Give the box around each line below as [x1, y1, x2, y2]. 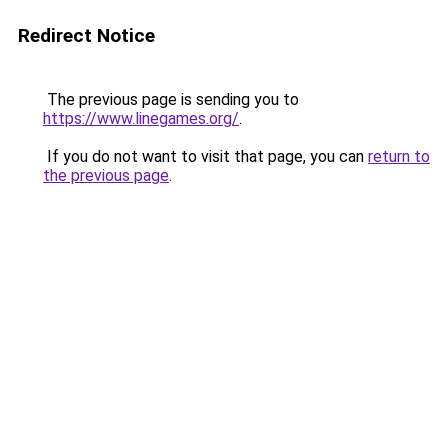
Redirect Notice [18, 24, 155, 47]
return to [368, 147, 430, 166]
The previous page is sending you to [43, 90, 299, 109]
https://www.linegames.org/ [43, 109, 239, 128]
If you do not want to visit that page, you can [43, 147, 368, 166]
